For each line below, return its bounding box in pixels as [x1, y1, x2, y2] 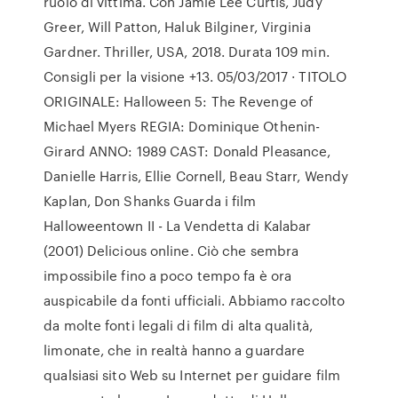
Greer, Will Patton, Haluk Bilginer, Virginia [44, 17, 311, 36]
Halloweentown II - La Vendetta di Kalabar [44, 216, 312, 235]
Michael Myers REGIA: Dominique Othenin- [44, 116, 321, 136]
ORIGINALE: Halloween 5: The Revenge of [44, 92, 314, 111]
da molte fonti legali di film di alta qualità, [44, 315, 313, 335]
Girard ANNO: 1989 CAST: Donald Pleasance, [44, 141, 331, 161]
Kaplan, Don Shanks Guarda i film [44, 191, 257, 211]
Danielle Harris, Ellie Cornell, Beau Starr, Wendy [44, 166, 349, 186]
